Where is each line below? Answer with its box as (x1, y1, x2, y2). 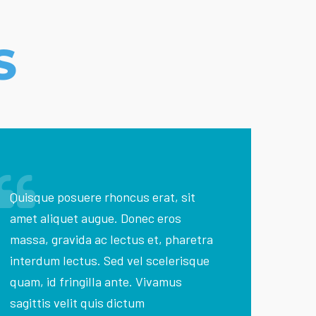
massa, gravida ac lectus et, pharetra (10, 231, 214, 247)
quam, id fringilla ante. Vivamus (10, 274, 183, 289)
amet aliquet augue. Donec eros (10, 210, 182, 226)
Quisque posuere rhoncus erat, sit (10, 189, 196, 205)
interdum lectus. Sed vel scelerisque (10, 253, 210, 268)
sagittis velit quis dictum (10, 295, 145, 310)
